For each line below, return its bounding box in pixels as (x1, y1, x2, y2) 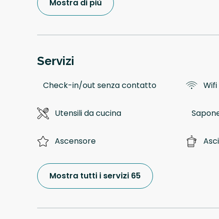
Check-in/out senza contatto (43, 80, 156, 91)
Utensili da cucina (55, 108, 121, 119)
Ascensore (55, 135, 96, 147)
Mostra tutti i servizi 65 (49, 170, 141, 182)
